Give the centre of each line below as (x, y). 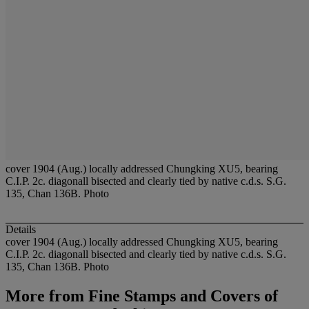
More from (45, 296)
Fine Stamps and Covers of (181, 296)
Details (21, 230)
